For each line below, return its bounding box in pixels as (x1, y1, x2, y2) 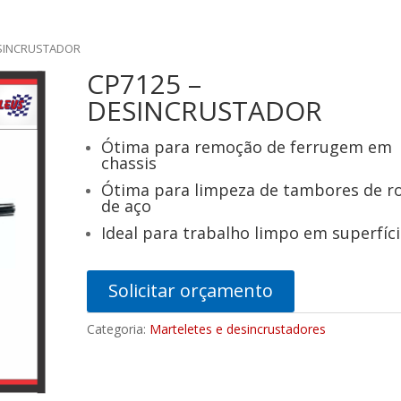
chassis (101, 151, 158, 174)
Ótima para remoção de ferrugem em (101, 135, 393, 158)
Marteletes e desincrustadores (149, 320, 327, 337)
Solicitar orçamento (108, 277, 274, 303)
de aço (101, 194, 152, 217)
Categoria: (87, 320, 150, 337)
